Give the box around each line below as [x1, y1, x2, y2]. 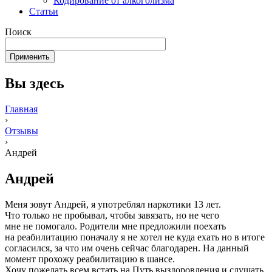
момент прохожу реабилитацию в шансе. [5, 253, 175, 264]
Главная [5, 103, 38, 114]
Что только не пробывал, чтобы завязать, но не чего [5, 209, 219, 220]
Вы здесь [5, 75, 64, 91]
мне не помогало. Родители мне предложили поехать [5, 220, 226, 231]
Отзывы [5, 125, 38, 136]
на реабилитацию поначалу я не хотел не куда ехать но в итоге [5, 231, 265, 242]
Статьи [29, 6, 58, 16]
